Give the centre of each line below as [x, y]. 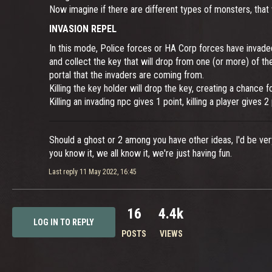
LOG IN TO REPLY [64, 222]
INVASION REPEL [83, 29]
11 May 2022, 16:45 [108, 172]
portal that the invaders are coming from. [127, 75]
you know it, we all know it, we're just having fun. [141, 153]
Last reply [64, 172]
